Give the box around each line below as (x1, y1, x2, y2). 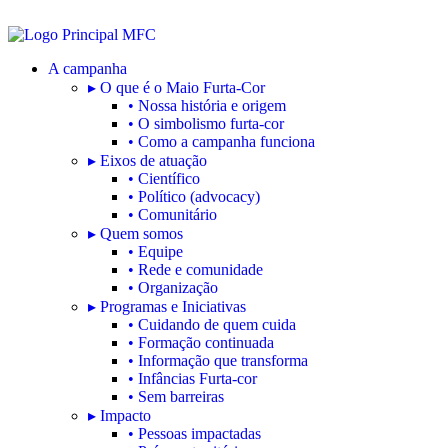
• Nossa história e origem (128, 97, 286, 114)
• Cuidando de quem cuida (128, 316, 296, 333)
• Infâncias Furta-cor (128, 370, 257, 387)
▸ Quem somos (88, 225, 183, 242)
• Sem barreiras (128, 388, 224, 405)
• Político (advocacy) (128, 188, 260, 205)
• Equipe (128, 243, 183, 260)
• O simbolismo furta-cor (128, 115, 284, 132)
